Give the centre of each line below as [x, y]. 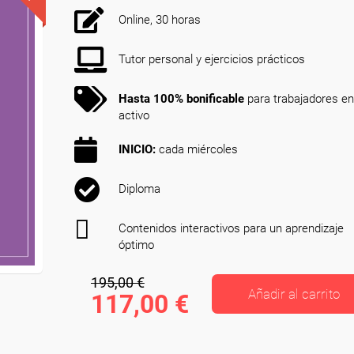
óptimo [136, 245]
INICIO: [137, 149]
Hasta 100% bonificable [181, 99]
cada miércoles [197, 149]
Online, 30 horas [160, 20]
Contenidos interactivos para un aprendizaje [231, 228]
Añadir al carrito [294, 294]
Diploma [139, 189]
